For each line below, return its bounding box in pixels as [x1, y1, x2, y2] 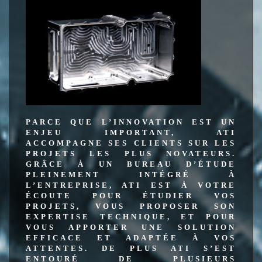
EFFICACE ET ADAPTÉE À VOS [25, 233, 237, 243]
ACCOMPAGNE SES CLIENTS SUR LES [25, 139, 237, 148]
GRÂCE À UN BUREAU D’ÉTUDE [25, 160, 237, 169]
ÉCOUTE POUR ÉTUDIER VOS [25, 191, 237, 201]
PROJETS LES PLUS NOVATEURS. [25, 149, 237, 158]
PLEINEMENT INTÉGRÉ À [25, 170, 237, 180]
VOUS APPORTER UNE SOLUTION [25, 223, 237, 232]
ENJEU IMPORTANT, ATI [25, 128, 237, 137]
